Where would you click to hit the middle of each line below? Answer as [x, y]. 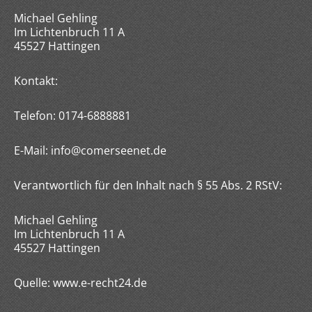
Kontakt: [36, 81]
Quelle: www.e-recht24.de [80, 283]
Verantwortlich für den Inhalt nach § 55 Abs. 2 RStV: [148, 185]
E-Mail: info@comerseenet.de [90, 150]
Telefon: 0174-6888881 [72, 116]
